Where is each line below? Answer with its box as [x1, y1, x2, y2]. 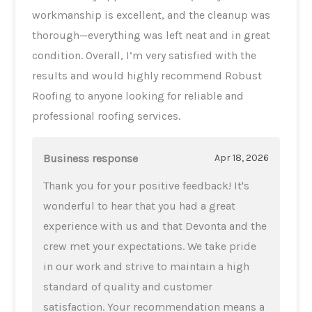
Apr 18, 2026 [214, 152, 269, 164]
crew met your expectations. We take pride [43, 239, 257, 253]
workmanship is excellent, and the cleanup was [32, 8, 271, 22]
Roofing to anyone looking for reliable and [32, 88, 244, 102]
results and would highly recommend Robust [32, 68, 263, 82]
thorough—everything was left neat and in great [32, 28, 271, 42]
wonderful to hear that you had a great [43, 198, 236, 212]
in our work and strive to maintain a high [43, 259, 250, 273]
